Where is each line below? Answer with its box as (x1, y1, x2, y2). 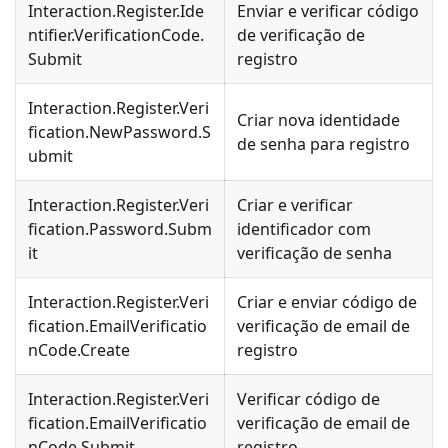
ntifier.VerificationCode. (28, 23, 204, 46)
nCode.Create (28, 338, 130, 361)
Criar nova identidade (237, 108, 400, 131)
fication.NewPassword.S (28, 120, 211, 143)
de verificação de (237, 23, 365, 46)
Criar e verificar (237, 193, 353, 216)
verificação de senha (237, 241, 392, 264)
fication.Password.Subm (28, 217, 212, 240)
